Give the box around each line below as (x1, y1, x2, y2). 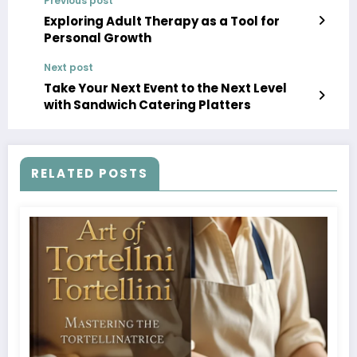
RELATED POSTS (31, 164, 148, 182)
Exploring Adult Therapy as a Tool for (44, 12, 280, 29)
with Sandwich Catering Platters (44, 96, 251, 113)
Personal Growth (44, 29, 151, 46)
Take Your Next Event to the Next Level (44, 79, 287, 96)
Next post (44, 60, 93, 74)
